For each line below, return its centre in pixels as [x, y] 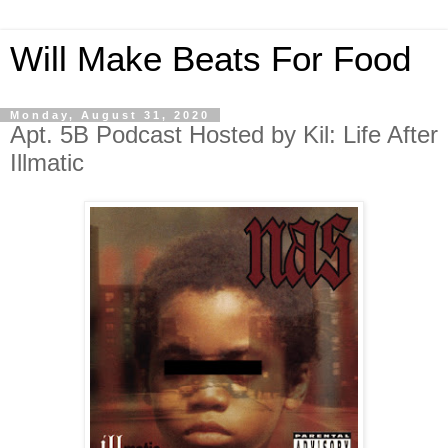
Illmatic [47, 162]
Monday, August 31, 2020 [110, 115]
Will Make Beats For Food [210, 59]
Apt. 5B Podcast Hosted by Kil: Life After [224, 134]
